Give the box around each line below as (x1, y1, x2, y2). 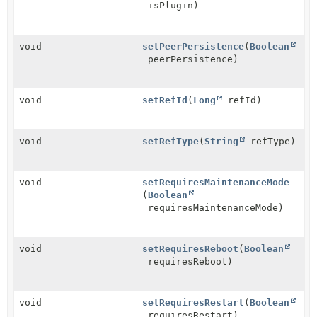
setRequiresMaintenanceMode (142, 177, 290, 188)
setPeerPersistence (142, 41, 245, 52)
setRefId (142, 95, 188, 105)
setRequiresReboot (142, 243, 239, 254)
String (204, 136, 239, 146)
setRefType (142, 136, 200, 146)
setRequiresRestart (142, 297, 245, 308)
